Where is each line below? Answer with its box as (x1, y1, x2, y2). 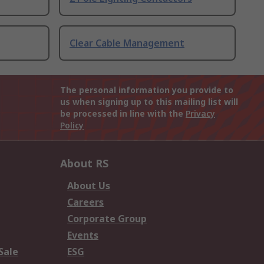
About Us (67, 179, 110, 193)
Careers (67, 196, 104, 209)
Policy (60, 120, 84, 131)
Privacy (186, 108, 215, 120)
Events (67, 229, 98, 242)
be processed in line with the (60, 108, 186, 120)
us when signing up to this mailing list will (60, 96, 238, 108)
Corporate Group (67, 212, 147, 226)
